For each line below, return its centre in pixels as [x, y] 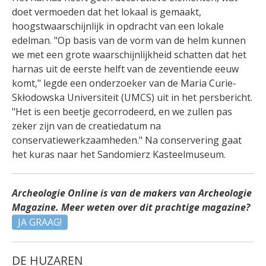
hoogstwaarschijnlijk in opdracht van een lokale [118, 26]
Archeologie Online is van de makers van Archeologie [132, 193]
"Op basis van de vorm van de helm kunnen [150, 41]
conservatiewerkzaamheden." [78, 140]
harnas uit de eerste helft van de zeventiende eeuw [125, 69]
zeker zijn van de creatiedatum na [86, 126]
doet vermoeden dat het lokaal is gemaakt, [107, 12]
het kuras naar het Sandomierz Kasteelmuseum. [119, 155]
